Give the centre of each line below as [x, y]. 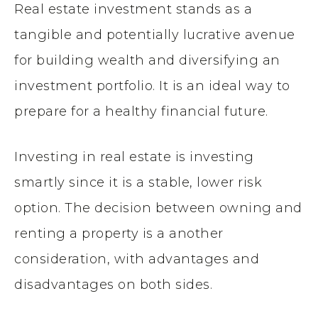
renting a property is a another [119, 233]
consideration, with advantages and [137, 259]
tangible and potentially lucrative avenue [155, 34]
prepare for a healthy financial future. [141, 111]
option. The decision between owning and [158, 208]
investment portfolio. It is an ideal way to [152, 86]
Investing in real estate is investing [134, 157]
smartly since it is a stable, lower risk [138, 182]
